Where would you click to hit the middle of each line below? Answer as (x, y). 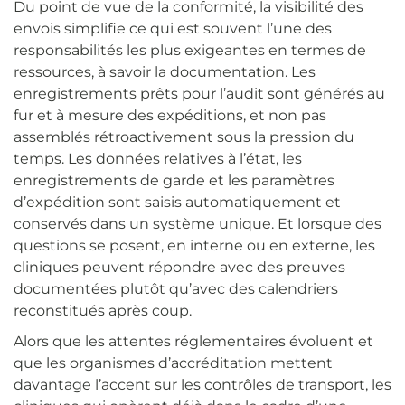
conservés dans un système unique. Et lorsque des (198, 224)
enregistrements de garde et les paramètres (174, 181)
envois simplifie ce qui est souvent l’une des (173, 29)
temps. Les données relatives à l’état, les (158, 159)
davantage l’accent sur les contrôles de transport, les (202, 385)
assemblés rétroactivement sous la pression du (184, 137)
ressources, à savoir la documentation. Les (165, 72)
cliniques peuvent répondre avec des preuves (179, 268)
